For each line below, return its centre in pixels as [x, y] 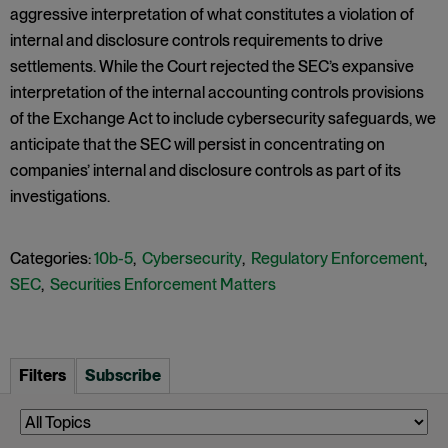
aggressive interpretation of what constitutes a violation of [212, 14]
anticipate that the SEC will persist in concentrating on [197, 144]
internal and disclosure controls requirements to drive [196, 40]
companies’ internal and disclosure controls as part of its [205, 170]
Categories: [50, 258]
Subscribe [123, 375]
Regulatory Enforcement [337, 258]
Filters [42, 375]
